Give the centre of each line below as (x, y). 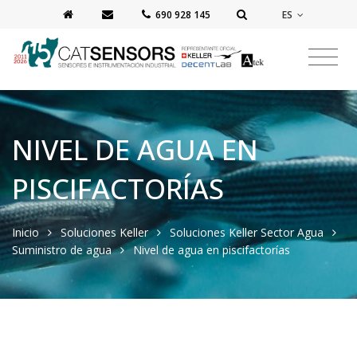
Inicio (25, 232)
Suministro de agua (62, 249)
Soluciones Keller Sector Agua (247, 232)
